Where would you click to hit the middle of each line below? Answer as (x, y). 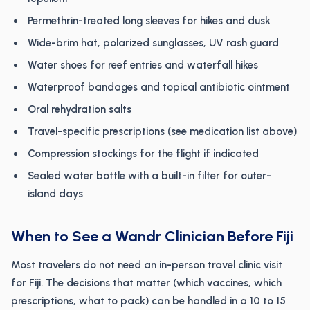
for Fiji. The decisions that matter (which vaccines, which (146, 283)
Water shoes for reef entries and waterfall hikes (143, 65)
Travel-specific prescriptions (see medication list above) (162, 131)
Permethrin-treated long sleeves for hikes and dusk (149, 21)
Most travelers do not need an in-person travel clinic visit (147, 265)
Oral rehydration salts (80, 109)
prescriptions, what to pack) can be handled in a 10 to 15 (148, 301)
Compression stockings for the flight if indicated (143, 154)
